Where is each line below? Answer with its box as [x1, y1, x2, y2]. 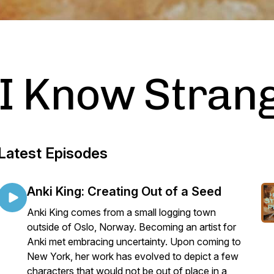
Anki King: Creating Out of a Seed [27, 184, 221, 199]
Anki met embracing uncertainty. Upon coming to [27, 235, 241, 248]
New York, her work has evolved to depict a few [27, 250, 239, 262]
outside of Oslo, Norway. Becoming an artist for [27, 221, 236, 233]
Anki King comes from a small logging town [27, 206, 216, 218]
